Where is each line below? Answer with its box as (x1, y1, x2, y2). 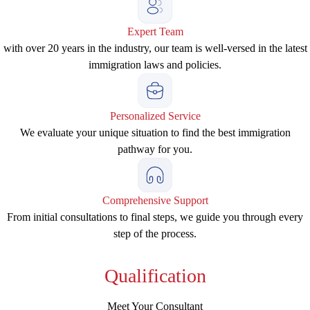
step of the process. (113, 228, 197, 239)
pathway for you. (118, 143, 192, 155)
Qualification (104, 265, 206, 286)
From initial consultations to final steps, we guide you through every (7, 211, 303, 223)
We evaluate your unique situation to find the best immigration (19, 127, 291, 138)
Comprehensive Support (102, 194, 208, 206)
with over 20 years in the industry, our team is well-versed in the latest (3, 42, 307, 54)
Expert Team (127, 26, 183, 37)
